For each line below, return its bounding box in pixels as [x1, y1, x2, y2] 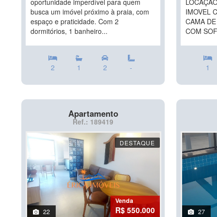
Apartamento [68, 108, 118, 119]
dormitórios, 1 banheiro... [31, 26, 108, 36]
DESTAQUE [120, 139, 155, 147]
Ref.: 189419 [73, 117, 113, 126]
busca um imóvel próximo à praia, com [31, 7, 149, 16]
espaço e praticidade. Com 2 [31, 16, 119, 26]
